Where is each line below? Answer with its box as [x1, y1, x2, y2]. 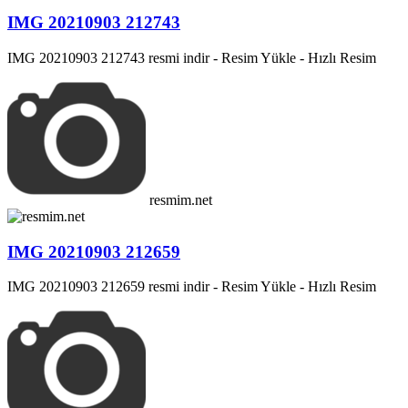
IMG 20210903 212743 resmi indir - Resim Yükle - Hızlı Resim [7, 49, 376, 66]
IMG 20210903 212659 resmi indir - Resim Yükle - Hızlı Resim [7, 279, 376, 295]
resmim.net [149, 191, 212, 208]
